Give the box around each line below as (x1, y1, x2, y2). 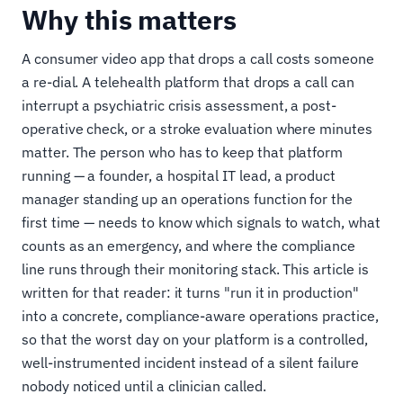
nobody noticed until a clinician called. (22, 377, 266, 395)
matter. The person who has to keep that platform (22, 143, 344, 161)
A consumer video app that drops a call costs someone (22, 49, 374, 67)
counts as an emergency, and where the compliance (22, 237, 356, 255)
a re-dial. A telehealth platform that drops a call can (22, 73, 354, 91)
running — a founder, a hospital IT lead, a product (22, 166, 336, 184)
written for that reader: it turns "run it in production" (22, 283, 359, 301)
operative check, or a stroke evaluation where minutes (22, 120, 372, 138)
